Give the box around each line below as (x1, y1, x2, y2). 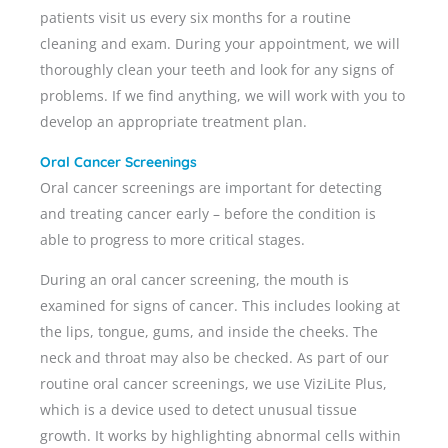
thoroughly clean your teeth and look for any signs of (40, 60, 394, 80)
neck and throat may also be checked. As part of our (40, 348, 389, 368)
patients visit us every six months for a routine (40, 8, 351, 28)
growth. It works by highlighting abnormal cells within (40, 426, 401, 446)
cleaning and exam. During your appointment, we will (40, 34, 400, 54)
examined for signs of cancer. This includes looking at (40, 296, 400, 316)
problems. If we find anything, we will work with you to (40, 86, 405, 106)
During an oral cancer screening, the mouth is (40, 270, 349, 290)
